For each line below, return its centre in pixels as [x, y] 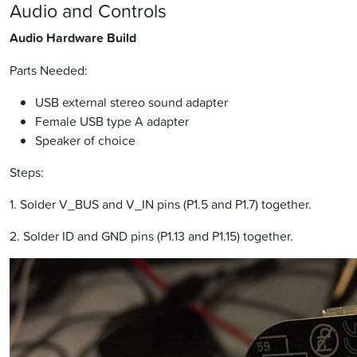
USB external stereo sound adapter [131, 102]
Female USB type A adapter [112, 122]
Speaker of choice [85, 141]
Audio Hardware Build [73, 38]
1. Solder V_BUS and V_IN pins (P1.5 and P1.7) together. [161, 204]
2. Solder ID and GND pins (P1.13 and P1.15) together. [151, 236]
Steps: [27, 173]
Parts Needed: [49, 71]
